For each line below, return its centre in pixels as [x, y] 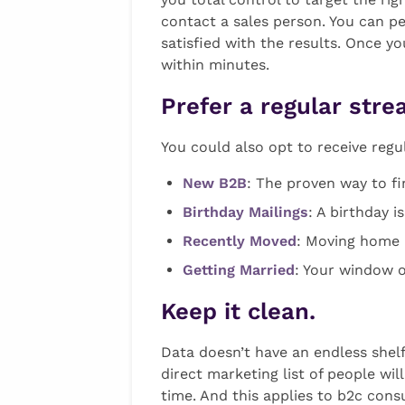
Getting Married [239, 269]
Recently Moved [240, 240]
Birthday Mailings [246, 212]
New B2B [215, 183]
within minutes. [216, 64]
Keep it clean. [239, 311]
